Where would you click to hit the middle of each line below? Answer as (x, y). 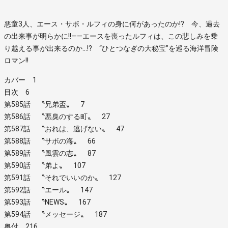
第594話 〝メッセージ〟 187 (55, 214)
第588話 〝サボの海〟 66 (50, 141)
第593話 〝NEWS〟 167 (47, 202)
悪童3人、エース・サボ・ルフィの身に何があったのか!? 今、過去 (112, 24)
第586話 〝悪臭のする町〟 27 (57, 116)
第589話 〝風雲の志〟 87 (50, 153)
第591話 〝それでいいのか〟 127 (63, 177)
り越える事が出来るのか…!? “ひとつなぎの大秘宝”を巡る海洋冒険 (111, 48)
